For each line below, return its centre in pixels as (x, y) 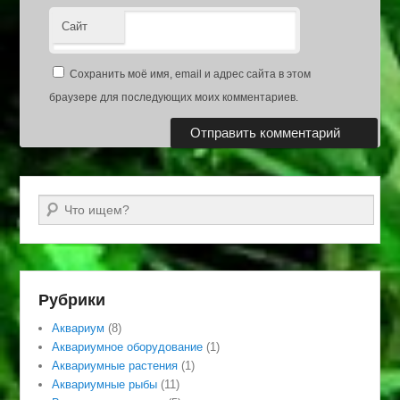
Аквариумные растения (115, 366)
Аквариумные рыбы (105, 385)
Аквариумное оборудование (128, 347)
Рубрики (72, 300)
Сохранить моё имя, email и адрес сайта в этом (191, 75)
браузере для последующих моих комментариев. (174, 98)
